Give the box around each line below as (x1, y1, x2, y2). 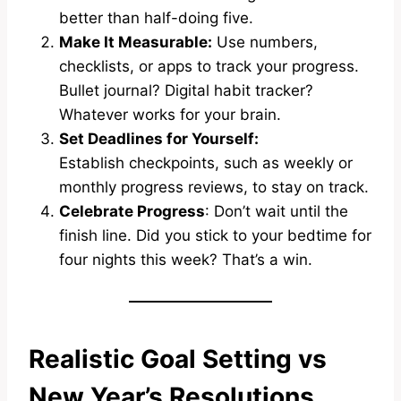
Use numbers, (212, 32, 318, 51)
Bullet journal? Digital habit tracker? (59, 81, 313, 99)
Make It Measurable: (59, 32, 212, 51)
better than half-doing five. (59, 8, 253, 27)
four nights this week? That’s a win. (59, 250, 312, 269)
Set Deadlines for (59, 129, 188, 148)
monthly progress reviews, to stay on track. (59, 177, 369, 196)
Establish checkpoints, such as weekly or (59, 153, 353, 172)
